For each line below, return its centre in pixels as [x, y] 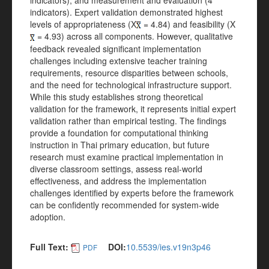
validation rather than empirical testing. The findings [128, 120]
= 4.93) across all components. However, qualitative [134, 36]
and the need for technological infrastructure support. [131, 84]
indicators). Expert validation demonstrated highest [126, 12]
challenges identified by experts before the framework [132, 192]
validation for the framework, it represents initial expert [133, 108]
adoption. [48, 216]
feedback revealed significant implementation [116, 48]
